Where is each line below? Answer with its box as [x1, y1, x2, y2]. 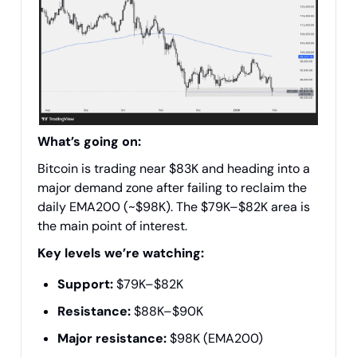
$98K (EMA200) [167, 330, 263, 347]
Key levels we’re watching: [37, 245, 204, 262]
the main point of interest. [37, 218, 187, 235]
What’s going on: [37, 133, 141, 151]
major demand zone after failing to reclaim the [37, 179, 307, 197]
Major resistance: [57, 330, 167, 347]
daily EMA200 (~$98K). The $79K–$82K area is [37, 198, 310, 216]
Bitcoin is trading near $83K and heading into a [37, 160, 310, 178]
